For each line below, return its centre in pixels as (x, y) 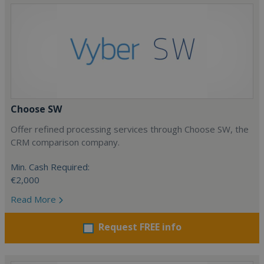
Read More (34, 199)
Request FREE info (140, 227)
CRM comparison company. (65, 142)
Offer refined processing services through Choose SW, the (130, 129)
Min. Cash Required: (50, 167)
